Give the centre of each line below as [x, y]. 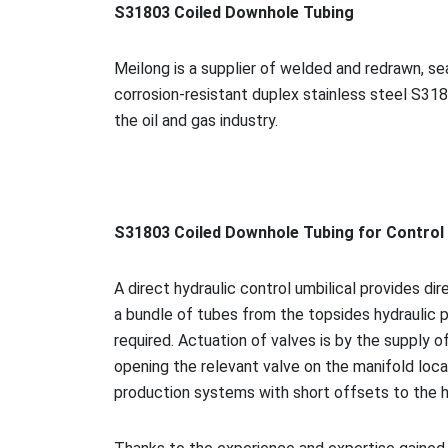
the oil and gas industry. [196, 120]
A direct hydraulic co [186, 288]
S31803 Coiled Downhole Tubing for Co [260, 232]
